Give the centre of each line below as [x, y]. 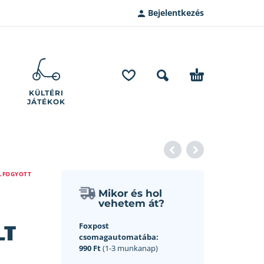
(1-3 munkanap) [129, 248]
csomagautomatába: [118, 237]
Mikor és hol [130, 193]
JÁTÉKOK [46, 102]
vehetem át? [131, 203]
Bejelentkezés [176, 13]
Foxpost [94, 226]
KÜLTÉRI [46, 93]
